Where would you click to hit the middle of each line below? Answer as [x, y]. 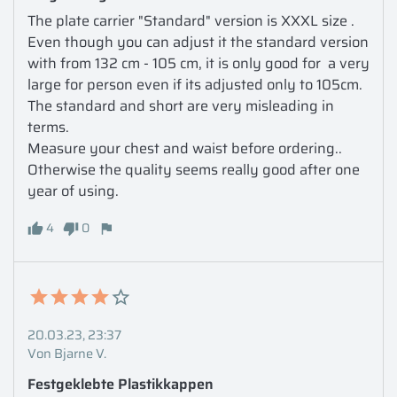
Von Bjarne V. [67, 353]
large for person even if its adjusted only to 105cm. [197, 84]
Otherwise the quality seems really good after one [194, 169]
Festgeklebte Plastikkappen [122, 384]
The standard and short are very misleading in [181, 105]
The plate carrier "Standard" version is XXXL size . [191, 20]
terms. [48, 127]
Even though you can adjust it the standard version [198, 42]
